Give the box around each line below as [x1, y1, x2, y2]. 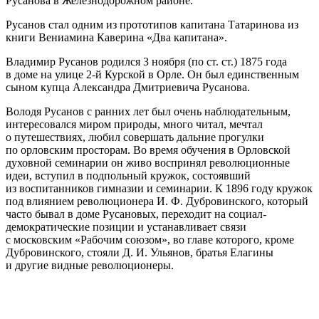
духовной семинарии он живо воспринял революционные [6, 156, 290, 169]
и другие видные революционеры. [6, 258, 174, 271]
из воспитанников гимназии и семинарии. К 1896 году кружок [6, 182, 313, 194]
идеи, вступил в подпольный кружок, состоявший [6, 169, 251, 182]
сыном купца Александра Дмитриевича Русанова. [6, 80, 250, 93]
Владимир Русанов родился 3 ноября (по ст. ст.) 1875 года [6, 55, 287, 68]
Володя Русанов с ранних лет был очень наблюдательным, [6, 105, 291, 117]
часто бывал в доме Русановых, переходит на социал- [6, 207, 266, 220]
